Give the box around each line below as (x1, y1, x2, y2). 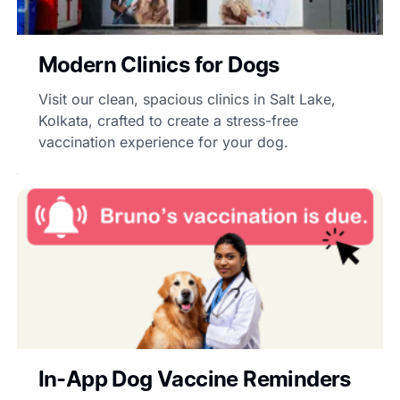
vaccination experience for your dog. (37, 132, 288, 151)
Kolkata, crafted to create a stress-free (37, 111, 298, 129)
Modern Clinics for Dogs (37, 51, 279, 78)
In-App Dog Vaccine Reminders (37, 365, 351, 392)
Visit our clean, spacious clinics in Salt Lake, (37, 89, 336, 108)
